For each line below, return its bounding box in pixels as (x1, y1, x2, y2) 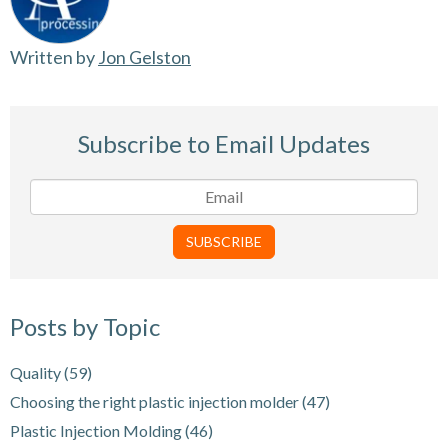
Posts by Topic (10, 311, 160, 341)
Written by (10, 45, 98, 68)
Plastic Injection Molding (10, 420, 185, 440)
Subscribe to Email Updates (78, 128, 370, 158)
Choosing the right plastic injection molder (10, 391, 302, 411)
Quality (10, 362, 64, 382)
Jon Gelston (98, 45, 191, 68)
